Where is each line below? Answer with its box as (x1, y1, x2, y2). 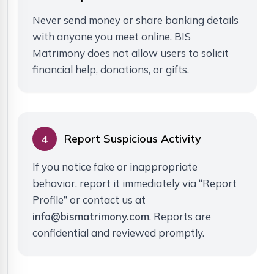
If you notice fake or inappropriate (32, 160, 198, 174)
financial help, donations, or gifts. (32, 63, 189, 76)
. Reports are (149, 210, 211, 223)
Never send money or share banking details (32, 13, 239, 27)
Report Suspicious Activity (64, 131, 201, 146)
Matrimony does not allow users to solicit (32, 46, 229, 60)
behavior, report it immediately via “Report (32, 177, 237, 190)
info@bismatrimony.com (32, 210, 149, 223)
